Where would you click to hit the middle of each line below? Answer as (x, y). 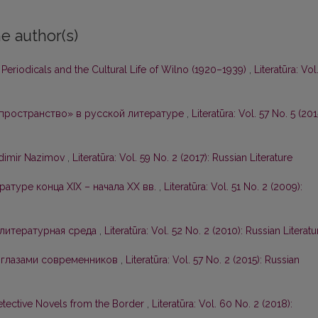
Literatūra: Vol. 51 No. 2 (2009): (233, 187)
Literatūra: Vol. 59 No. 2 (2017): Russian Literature (182, 158)
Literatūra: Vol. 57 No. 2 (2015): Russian (213, 260)
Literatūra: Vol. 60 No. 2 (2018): (222, 304)
